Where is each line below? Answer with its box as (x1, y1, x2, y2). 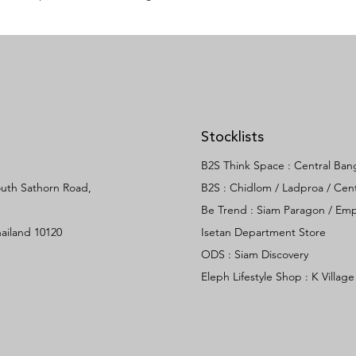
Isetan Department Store (201, 225, 326, 239)
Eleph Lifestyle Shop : (201, 269, 311, 284)
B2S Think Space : (201, 158, 294, 172)
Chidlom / (230, 180, 282, 195)
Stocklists (201, 130, 264, 145)
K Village (311, 269, 354, 284)
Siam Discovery (234, 247, 308, 261)
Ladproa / (282, 180, 334, 195)
